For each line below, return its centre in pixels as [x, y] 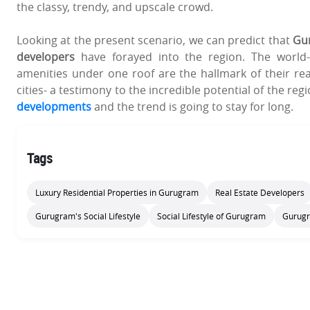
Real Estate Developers [260, 193]
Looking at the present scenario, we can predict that [155, 40]
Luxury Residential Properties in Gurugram [117, 193]
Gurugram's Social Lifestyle [88, 216]
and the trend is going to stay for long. [192, 107]
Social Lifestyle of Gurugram [211, 216]
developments [54, 107]
